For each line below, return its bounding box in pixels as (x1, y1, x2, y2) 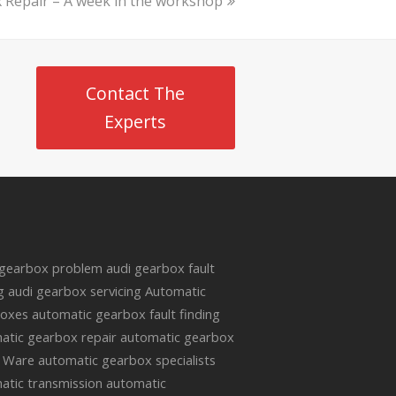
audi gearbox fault (106, 259, 216, 278)
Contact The (86, 81, 186, 106)
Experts (104, 110, 167, 134)
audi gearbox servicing (8, 282, 142, 301)
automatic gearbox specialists (38, 351, 217, 369)
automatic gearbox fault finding (32, 305, 221, 324)
